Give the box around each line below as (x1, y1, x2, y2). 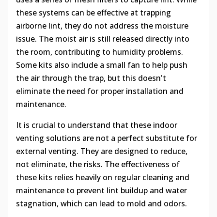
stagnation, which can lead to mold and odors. (15, 198, 187, 209)
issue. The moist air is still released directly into (15, 33, 189, 45)
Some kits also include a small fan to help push (15, 60, 187, 71)
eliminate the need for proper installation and (15, 86, 184, 97)
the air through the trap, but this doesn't (15, 73, 166, 84)
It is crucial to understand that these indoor (15, 120, 177, 131)
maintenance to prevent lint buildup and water (15, 185, 187, 196)
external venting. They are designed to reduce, (15, 146, 187, 157)
